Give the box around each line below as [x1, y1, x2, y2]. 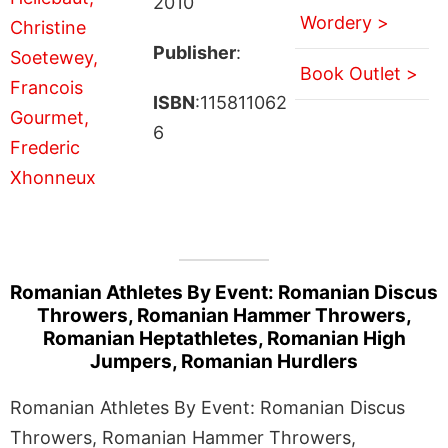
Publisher [152, 42, 236, 63]
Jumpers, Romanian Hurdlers [90, 349, 358, 373]
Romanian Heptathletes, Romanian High [42, 326, 406, 350]
